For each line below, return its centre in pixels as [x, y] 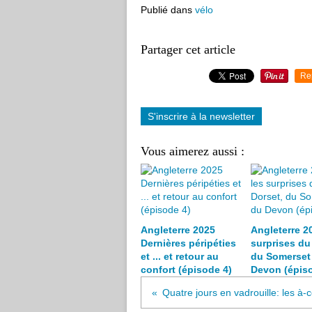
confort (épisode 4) [186, 270]
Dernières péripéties [188, 243]
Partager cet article [188, 49]
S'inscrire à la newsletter [201, 116]
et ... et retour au [180, 256]
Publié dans [166, 10]
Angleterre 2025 [178, 230]
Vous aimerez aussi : [193, 151]
